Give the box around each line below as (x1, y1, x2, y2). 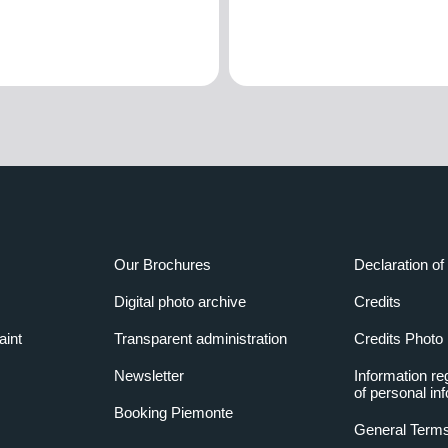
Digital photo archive (113, 293, 246, 311)
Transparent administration (113, 330, 287, 348)
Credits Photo (354, 330, 444, 348)
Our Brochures (113, 256, 211, 274)
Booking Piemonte (113, 404, 233, 422)
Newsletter (113, 367, 184, 385)
